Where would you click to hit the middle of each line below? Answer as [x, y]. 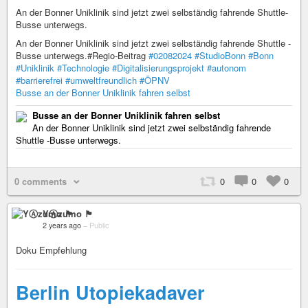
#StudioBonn [220, 55]
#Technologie [83, 67]
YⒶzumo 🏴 [68, 213]
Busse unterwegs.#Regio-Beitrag [82, 55]
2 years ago [62, 225]
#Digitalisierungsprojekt [158, 67]
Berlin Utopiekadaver [110, 292]
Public [99, 225]
